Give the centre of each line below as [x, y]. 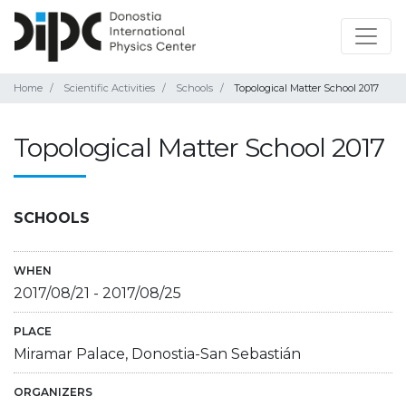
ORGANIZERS [53, 391]
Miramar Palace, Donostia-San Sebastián [157, 353]
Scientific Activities [109, 87]
